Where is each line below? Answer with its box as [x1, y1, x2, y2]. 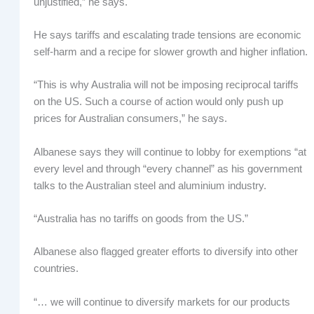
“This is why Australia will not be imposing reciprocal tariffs [33, 79, 299, 91]
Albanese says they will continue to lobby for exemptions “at [33, 146, 306, 158]
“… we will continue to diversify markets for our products [33, 296, 290, 308]
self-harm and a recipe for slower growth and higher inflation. [33, 46, 308, 57]
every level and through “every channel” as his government [33, 163, 302, 175]
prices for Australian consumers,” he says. [33, 113, 227, 125]
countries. [33, 263, 78, 275]
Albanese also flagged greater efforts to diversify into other [33, 246, 298, 258]
